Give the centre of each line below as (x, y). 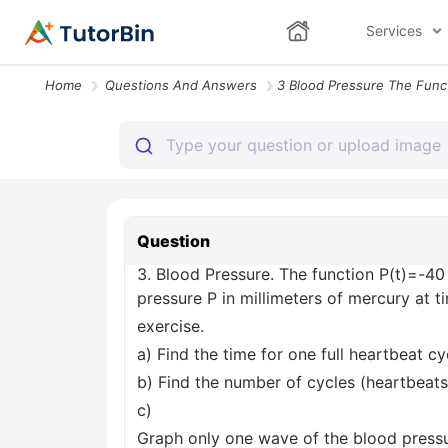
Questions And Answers (181, 85)
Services (393, 30)
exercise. (170, 326)
